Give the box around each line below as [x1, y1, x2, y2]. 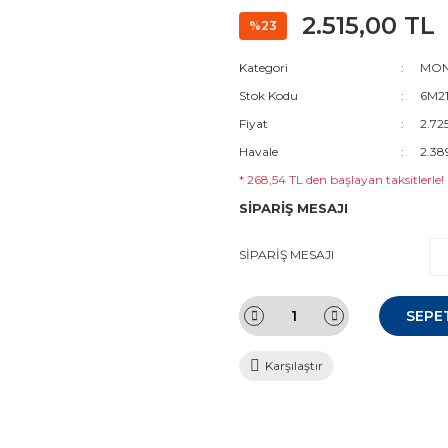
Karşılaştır [265, 358, 323, 373]
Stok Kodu [239, 88, 298, 103]
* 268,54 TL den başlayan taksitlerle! [239, 172, 444, 187]
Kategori [239, 60, 288, 75]
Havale [239, 144, 278, 159]
